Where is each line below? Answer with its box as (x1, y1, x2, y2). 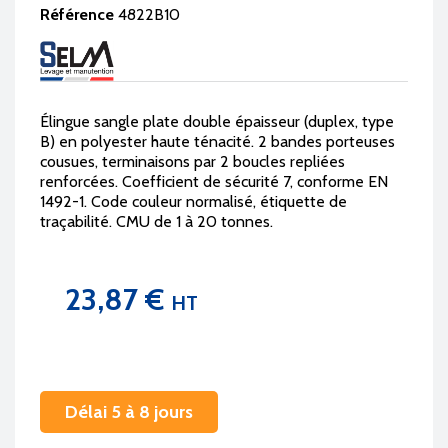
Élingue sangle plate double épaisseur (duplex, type (40, 112, 394, 132)
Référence (40, 5, 114, 24)
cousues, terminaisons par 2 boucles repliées (40, 152, 345, 172)
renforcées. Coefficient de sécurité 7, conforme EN (40, 172, 388, 192)
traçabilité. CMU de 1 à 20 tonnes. (40, 212, 273, 232)
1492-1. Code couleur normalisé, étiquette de (40, 192, 347, 212)
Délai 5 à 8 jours (65, 400, 193, 423)
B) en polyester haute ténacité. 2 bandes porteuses (40, 132, 395, 152)
